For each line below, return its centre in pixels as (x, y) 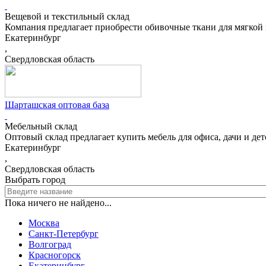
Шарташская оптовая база (57, 105)
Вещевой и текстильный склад (67, 17)
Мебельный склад (41, 126)
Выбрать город (35, 180)
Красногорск (55, 255)
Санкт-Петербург (64, 234)
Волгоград (50, 245)
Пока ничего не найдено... (58, 203)
